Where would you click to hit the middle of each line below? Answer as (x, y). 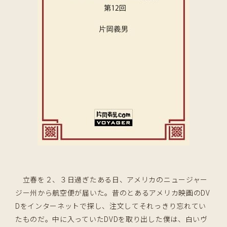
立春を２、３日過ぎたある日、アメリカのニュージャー (111, 180)
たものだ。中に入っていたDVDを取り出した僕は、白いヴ (111, 219)
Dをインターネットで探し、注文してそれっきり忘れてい (111, 206)
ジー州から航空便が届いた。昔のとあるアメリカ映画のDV (112, 193)
